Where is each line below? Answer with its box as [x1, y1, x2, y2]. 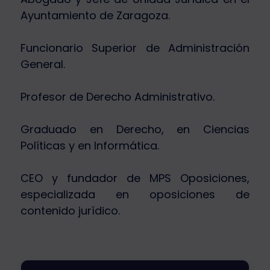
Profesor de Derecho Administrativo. [20, 89, 215, 105]
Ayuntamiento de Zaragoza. [20, 8, 170, 24]
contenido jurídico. [20, 203, 120, 219]
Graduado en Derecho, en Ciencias [20, 122, 250, 137]
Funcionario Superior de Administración [20, 40, 250, 56]
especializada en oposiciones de [20, 187, 250, 202]
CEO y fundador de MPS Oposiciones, [20, 171, 250, 186]
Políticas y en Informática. [20, 138, 159, 154]
